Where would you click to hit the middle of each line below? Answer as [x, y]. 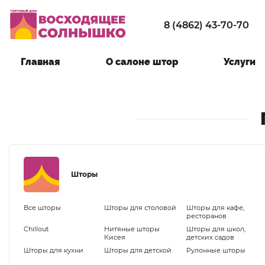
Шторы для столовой [140, 207]
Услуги [240, 62]
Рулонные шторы [216, 250]
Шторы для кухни [54, 250]
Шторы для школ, [216, 229]
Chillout [36, 229]
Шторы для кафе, [216, 207]
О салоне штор [142, 62]
